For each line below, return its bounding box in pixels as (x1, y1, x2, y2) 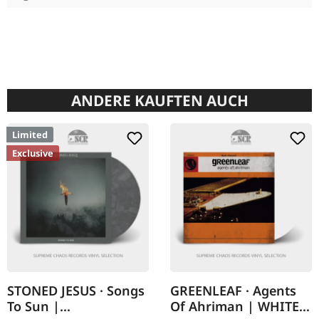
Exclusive (12, 147, 53, 160)
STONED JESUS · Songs (7, 282, 145, 300)
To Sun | (7, 298, 60, 315)
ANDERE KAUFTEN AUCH (70, 90, 249, 111)
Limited (12, 128, 48, 142)
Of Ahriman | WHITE (170, 298, 299, 315)
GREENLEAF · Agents (170, 282, 296, 300)
